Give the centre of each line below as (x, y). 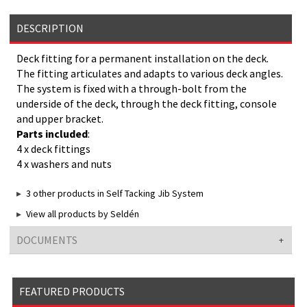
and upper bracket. (60, 119)
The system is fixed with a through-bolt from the (132, 89)
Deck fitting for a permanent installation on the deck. (143, 59)
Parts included (52, 134)
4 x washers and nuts (64, 164)
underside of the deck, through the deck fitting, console (147, 104)
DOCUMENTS (47, 240)
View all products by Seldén (83, 214)
